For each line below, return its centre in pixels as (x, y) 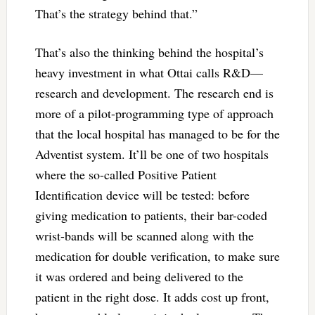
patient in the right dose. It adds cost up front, (152, 297)
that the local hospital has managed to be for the (157, 134)
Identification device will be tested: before (142, 195)
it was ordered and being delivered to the (139, 277)
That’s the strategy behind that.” (116, 14)
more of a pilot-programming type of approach (154, 114)
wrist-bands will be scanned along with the (144, 236)
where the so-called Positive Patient (126, 175)
